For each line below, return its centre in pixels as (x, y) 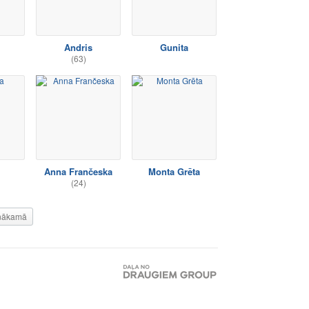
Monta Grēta (174, 171)
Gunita (174, 47)
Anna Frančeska (78, 171)
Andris (78, 47)
